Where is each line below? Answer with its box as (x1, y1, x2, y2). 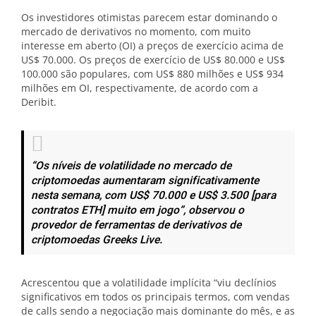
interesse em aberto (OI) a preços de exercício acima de (21, 39, 284, 53)
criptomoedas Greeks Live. (31, 232, 162, 249)
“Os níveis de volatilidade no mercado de (31, 158, 231, 175)
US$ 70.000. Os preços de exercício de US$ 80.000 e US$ (21, 53, 285, 67)
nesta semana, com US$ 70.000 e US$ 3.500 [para (31, 188, 276, 205)
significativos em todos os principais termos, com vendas (21, 290, 290, 304)
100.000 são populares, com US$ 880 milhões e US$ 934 (21, 67, 284, 81)
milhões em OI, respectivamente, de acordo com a (21, 81, 258, 95)
